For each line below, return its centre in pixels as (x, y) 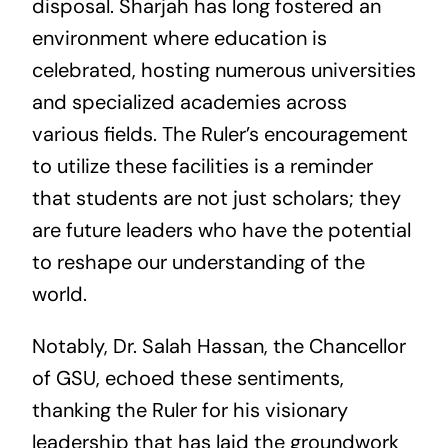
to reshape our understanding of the (198, 261)
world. (59, 293)
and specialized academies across (189, 101)
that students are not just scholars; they (216, 197)
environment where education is (179, 37)
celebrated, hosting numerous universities (223, 69)
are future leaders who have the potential (221, 229)
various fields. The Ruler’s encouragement (219, 133)
